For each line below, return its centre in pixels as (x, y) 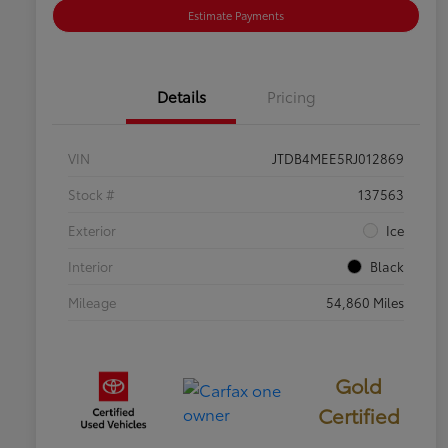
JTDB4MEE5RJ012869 (338, 158)
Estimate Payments (236, 15)
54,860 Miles (365, 302)
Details (181, 96)
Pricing (291, 96)
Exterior (92, 230)
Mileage (92, 302)
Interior (90, 266)
